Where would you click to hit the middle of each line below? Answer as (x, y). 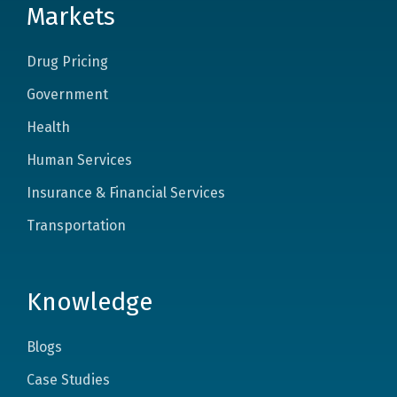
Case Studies (68, 379)
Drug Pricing (67, 61)
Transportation (76, 225)
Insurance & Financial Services (126, 192)
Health (48, 127)
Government (67, 94)
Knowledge (90, 301)
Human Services (79, 160)
